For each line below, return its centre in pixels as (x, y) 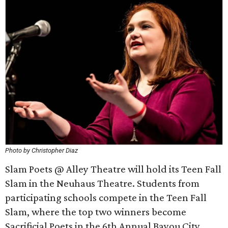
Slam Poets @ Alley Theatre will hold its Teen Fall (113, 169)
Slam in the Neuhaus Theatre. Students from (102, 183)
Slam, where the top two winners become (96, 212)
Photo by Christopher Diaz (41, 150)
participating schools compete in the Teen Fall (106, 197)
